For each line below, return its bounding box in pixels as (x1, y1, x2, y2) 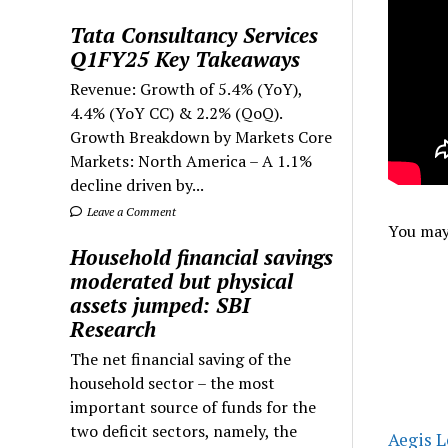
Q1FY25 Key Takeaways (70, 44, 301, 73)
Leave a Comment (84, 203, 177, 219)
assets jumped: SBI (70, 290, 251, 319)
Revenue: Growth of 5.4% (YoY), (70, 77, 303, 100)
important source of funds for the (70, 395, 317, 418)
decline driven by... (70, 173, 205, 196)
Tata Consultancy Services (70, 20, 319, 49)
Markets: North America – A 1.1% (70, 149, 313, 172)
